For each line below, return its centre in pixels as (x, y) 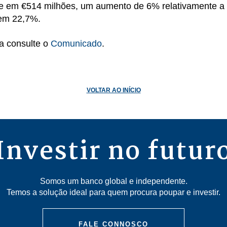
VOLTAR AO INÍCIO (113, 90)
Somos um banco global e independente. (113, 181)
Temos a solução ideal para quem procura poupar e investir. (113, 192)
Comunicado (76, 44)
